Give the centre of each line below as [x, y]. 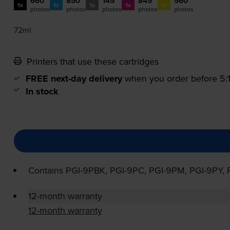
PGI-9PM [167, 170]
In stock [42, 92]
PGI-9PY [206, 170]
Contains [47, 170]
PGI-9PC [127, 170]
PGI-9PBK [85, 170]
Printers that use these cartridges [91, 62]
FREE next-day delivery [74, 79]
